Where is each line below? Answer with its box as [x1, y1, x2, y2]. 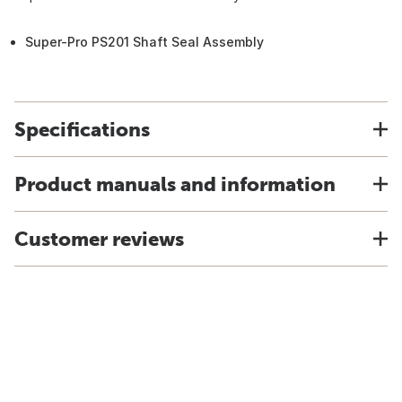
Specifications [14, 118, 150, 141]
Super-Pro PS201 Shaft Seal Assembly [25, 34, 264, 49]
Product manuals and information [14, 172, 336, 196]
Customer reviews [14, 227, 184, 250]
